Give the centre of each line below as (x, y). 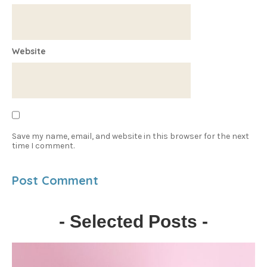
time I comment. (43, 145)
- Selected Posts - (133, 221)
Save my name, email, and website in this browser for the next (131, 136)
